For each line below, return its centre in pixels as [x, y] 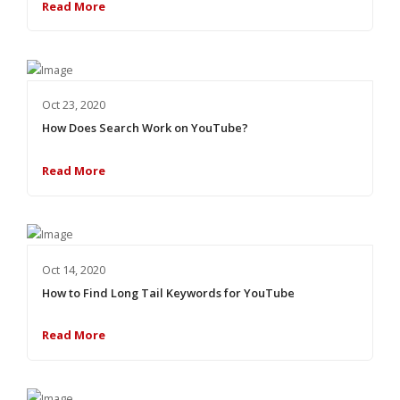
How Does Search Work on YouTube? [145, 128]
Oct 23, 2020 [73, 105]
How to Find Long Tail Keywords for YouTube [168, 292]
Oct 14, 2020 [73, 269]
